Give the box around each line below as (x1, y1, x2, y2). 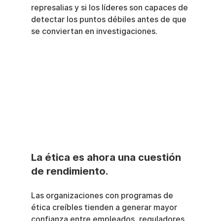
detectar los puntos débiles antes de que (31, 15, 188, 24)
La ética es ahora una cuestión (31, 151, 184, 164)
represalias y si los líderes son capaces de (31, 3, 190, 12)
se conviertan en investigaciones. (31, 27, 157, 36)
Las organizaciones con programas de (31, 191, 175, 201)
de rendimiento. (31, 165, 108, 178)
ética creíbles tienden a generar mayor (31, 203, 179, 213)
